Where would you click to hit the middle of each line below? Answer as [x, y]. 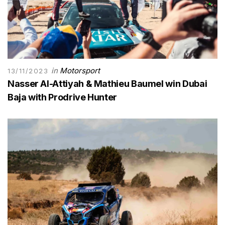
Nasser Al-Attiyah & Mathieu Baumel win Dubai [107, 83]
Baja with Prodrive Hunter [62, 97]
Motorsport [80, 70]
